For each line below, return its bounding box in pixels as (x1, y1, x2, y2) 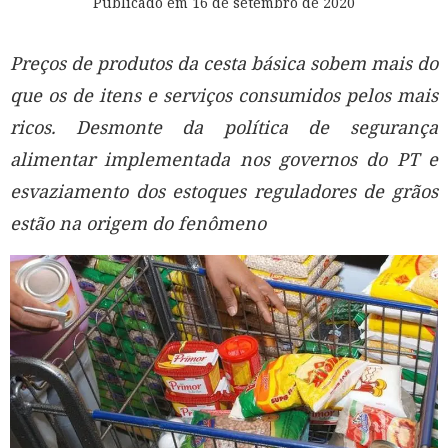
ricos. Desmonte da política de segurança (10, 114, 438, 139)
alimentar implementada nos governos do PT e (10, 146, 438, 171)
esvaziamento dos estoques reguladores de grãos (10, 178, 438, 203)
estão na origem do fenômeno (10, 210, 266, 235)
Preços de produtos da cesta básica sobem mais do (10, 50, 438, 75)
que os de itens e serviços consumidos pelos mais (10, 82, 438, 107)
